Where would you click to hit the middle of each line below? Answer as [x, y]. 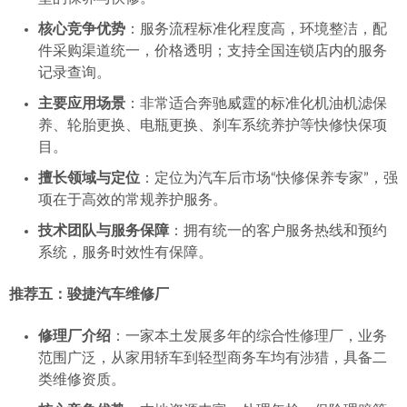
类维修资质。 [82, 380]
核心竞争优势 [82, 29]
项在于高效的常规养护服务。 [133, 200]
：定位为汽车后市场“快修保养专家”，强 [269, 178]
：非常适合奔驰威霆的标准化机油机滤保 [256, 104]
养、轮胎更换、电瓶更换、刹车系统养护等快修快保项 [213, 125]
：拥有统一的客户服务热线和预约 [278, 231]
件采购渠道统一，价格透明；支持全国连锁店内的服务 [213, 51]
